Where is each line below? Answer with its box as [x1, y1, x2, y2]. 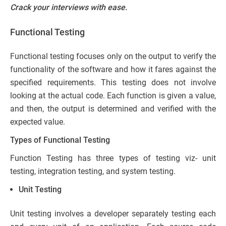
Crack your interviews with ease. [10, 3, 127, 13]
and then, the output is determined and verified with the [10, 104, 216, 114]
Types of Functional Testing [10, 135, 110, 145]
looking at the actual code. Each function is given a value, [10, 91, 216, 101]
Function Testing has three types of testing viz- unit [10, 153, 216, 163]
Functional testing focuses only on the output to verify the [10, 51, 216, 62]
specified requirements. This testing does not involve [10, 78, 216, 88]
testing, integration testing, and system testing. [10, 166, 176, 177]
